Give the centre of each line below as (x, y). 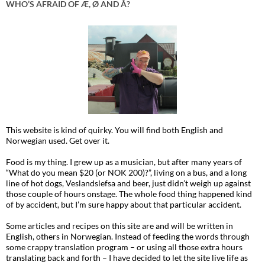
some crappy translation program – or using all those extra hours (124, 247)
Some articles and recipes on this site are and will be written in (119, 226)
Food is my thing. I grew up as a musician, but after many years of (124, 162)
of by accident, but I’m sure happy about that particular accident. (124, 205)
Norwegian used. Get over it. (58, 141)
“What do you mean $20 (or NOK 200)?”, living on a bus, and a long (126, 173)
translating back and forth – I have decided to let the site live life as (127, 258)
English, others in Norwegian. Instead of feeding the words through (128, 237)
